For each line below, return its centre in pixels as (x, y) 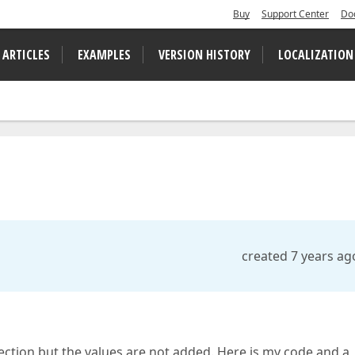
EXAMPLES (104, 55)
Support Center (295, 14)
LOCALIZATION (316, 55)
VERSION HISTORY (204, 55)
